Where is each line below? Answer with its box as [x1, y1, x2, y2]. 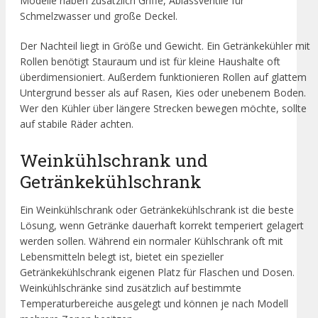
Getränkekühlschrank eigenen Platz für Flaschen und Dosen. [20, 265, 295, 279]
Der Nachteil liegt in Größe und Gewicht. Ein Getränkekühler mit [20, 39, 310, 53]
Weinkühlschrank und [20, 148, 208, 172]
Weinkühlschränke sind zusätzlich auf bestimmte [20, 280, 241, 295]
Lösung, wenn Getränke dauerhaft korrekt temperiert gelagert [20, 218, 304, 232]
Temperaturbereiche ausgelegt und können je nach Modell [20, 296, 288, 310]
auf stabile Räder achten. [20, 117, 133, 131]
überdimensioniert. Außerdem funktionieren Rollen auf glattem [20, 70, 307, 84]
